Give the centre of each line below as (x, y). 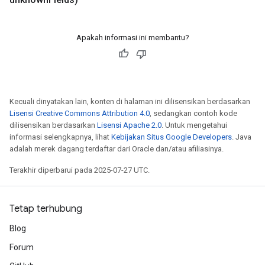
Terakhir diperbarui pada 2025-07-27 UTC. (80, 170)
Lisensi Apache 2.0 (129, 125)
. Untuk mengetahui (194, 125)
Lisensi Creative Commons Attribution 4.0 (80, 113)
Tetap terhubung (46, 209)
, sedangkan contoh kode (193, 113)
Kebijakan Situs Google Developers (172, 137)
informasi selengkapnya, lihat (60, 137)
